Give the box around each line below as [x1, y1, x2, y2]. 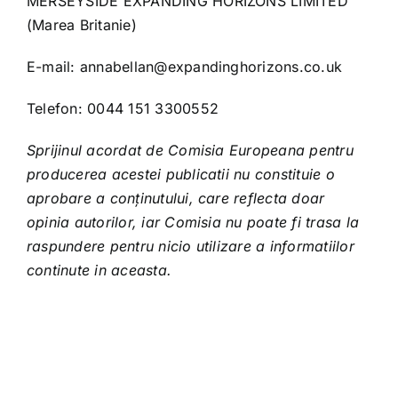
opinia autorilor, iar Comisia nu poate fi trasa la [26, 213, 359, 232]
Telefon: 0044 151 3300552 [26, 99, 219, 118]
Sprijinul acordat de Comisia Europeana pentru [26, 141, 354, 160]
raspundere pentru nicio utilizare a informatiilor [26, 237, 354, 256]
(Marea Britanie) [26, 16, 137, 35]
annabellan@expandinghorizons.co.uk [79, 58, 343, 76]
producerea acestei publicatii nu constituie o [26, 165, 335, 184]
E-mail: [26, 58, 80, 76]
